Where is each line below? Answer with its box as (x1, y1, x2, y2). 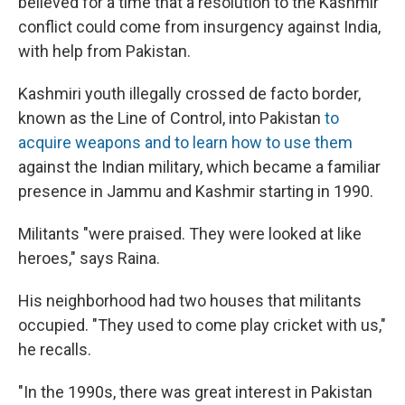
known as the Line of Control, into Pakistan (18, 108, 321, 128)
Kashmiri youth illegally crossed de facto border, (18, 84, 361, 104)
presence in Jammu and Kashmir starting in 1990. (18, 182, 373, 202)
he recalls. (18, 340, 91, 360)
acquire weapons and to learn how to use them (18, 133, 353, 153)
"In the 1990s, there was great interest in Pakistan (18, 382, 372, 402)
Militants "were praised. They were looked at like (18, 224, 362, 244)
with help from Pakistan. (18, 42, 191, 61)
